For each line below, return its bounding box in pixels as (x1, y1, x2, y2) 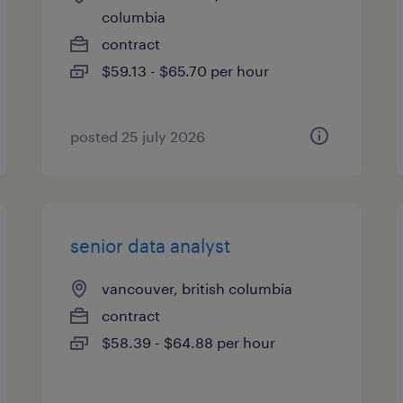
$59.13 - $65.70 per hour (102, 62, 270, 79)
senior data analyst (70, 235, 231, 256)
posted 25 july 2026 (70, 128, 206, 145)
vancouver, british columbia (102, 280, 293, 297)
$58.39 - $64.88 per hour (102, 334, 276, 351)
